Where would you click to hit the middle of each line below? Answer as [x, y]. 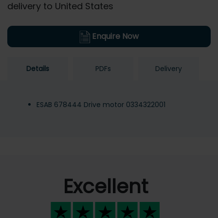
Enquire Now [114, 36]
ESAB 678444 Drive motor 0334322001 [101, 105]
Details [37, 69]
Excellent [105, 187]
